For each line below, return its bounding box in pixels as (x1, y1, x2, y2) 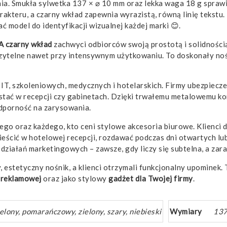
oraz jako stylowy (41, 173, 108, 183)
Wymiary (170, 206, 202, 216)
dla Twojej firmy (135, 173, 193, 183)
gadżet (108, 173, 133, 183)
